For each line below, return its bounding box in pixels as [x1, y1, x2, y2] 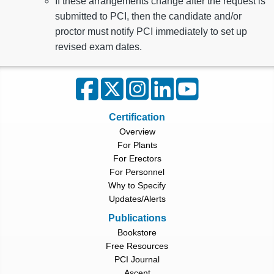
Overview [119, 127, 155, 137]
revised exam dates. [55, 42, 142, 53]
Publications [108, 213, 166, 224]
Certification [109, 112, 165, 122]
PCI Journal [114, 254, 160, 265]
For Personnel [109, 167, 165, 177]
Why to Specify [108, 180, 166, 191]
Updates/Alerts [108, 194, 166, 204]
